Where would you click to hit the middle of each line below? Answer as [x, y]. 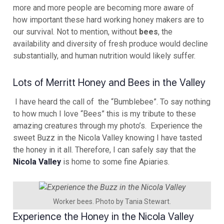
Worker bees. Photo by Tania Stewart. [112, 202]
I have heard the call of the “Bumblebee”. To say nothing [112, 101]
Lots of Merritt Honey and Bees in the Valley [109, 82]
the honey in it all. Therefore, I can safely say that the [104, 149]
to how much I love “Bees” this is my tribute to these [104, 113]
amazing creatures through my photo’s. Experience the [108, 125]
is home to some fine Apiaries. [115, 161]
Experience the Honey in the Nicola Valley [103, 217]
